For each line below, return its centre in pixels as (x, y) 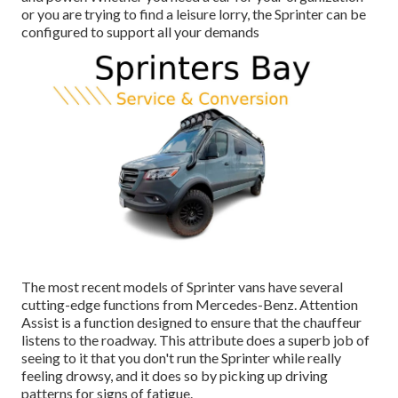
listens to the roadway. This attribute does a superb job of (195, 340)
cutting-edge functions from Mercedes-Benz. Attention (190, 305)
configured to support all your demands (140, 32)
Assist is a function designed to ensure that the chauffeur (191, 322)
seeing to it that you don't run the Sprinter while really (181, 358)
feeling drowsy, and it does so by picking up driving (175, 376)
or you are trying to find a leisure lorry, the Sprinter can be (194, 14)
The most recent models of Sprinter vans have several (182, 287)
